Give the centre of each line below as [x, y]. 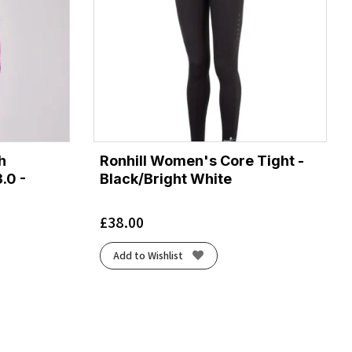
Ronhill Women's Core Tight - [202, 160]
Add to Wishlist [148, 256]
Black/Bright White [165, 178]
